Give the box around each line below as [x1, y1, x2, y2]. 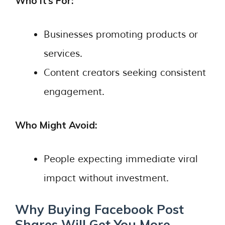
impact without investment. [44, 172, 169, 184]
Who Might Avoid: [15, 119, 97, 131]
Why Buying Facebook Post [15, 201, 184, 217]
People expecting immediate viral [44, 153, 198, 165]
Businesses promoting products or [44, 28, 198, 41]
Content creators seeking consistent [44, 66, 206, 79]
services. [44, 47, 82, 60]
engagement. [44, 85, 104, 98]
